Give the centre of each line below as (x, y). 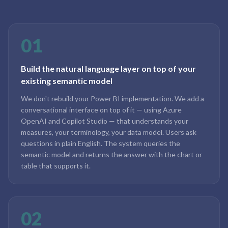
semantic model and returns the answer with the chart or (111, 154)
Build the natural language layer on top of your (108, 68)
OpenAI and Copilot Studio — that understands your (105, 121)
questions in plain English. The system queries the (101, 143)
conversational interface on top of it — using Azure (101, 110)
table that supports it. (56, 166)
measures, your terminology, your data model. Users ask (109, 132)
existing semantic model (67, 81)
